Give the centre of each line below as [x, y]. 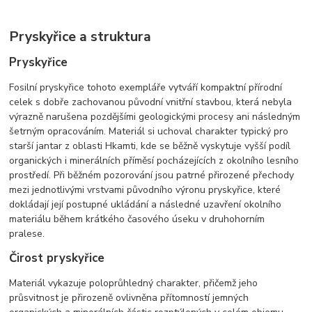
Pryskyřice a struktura [80, 37]
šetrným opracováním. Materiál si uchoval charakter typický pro [149, 132]
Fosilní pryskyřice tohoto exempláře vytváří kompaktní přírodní [146, 88]
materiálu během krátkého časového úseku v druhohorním [137, 219]
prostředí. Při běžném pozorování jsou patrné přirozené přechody [152, 175]
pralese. [27, 234]
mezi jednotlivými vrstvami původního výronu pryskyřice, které [145, 190]
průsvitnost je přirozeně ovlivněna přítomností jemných [129, 298]
